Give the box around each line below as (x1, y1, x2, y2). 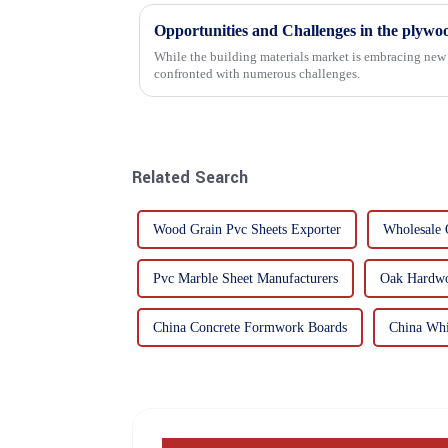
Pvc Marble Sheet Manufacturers (153, 271, 338, 287)
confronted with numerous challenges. (154, 66, 360, 82)
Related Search (132, 166, 248, 190)
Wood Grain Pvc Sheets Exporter (153, 222, 341, 238)
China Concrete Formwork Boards (153, 320, 347, 336)
